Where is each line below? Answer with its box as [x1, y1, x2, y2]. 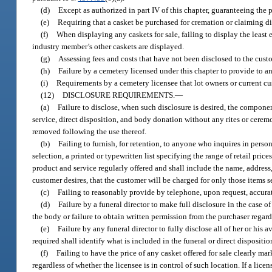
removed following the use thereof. [32, 126, 147, 136]
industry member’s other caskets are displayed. [32, 41, 185, 51]
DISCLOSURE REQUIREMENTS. [63, 90, 175, 100]
